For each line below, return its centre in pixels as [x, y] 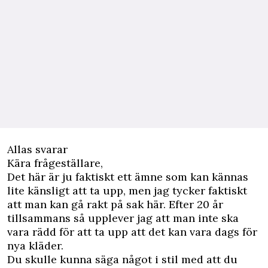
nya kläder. [35, 246]
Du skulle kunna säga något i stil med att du [122, 259]
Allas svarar [37, 149]
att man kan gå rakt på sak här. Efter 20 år [115, 204]
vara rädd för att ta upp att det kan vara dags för [132, 232]
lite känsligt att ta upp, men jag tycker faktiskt [127, 191]
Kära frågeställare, [55, 163]
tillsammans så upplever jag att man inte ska [123, 218]
